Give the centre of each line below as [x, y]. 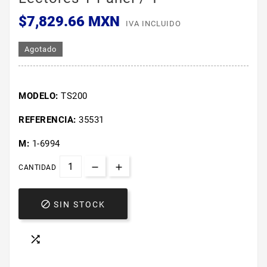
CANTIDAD [37, 168]
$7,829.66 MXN [69, 22]
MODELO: [40, 96]
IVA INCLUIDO [153, 24]
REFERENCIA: [49, 120]
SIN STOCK [80, 205]
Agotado [41, 49]
